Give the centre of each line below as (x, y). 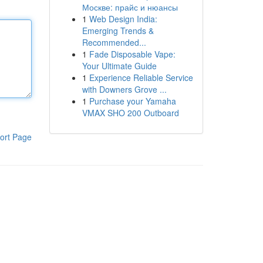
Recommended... (114, 42)
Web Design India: (123, 19)
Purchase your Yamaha (132, 101)
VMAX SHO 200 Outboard (130, 113)
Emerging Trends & (118, 31)
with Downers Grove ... (124, 89)
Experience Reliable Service (141, 77)
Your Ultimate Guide (119, 66)
